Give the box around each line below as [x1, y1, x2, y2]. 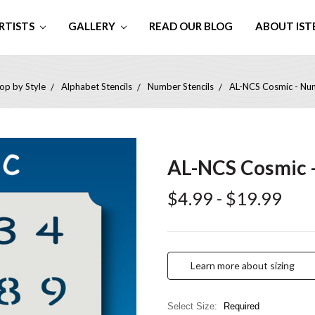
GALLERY [67, 19, 117, 32]
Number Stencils [147, 81, 214, 93]
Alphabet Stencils [60, 81, 132, 93]
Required [223, 301, 259, 312]
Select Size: [167, 301, 220, 312]
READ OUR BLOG [148, 19, 233, 32]
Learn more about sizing [190, 259, 295, 272]
